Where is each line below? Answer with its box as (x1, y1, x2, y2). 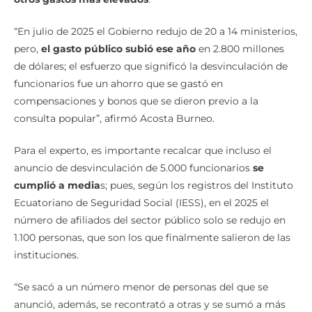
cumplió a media (14, 179, 100, 192)
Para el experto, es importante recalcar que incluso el (14, 144, 272, 157)
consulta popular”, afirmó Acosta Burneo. (14, 112, 214, 125)
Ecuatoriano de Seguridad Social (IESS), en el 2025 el (14, 196, 269, 210)
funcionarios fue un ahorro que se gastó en (14, 77, 223, 91)
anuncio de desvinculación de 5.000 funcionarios (14, 162, 250, 175)
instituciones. (14, 249, 79, 262)
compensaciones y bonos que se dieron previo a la (14, 95, 258, 108)
